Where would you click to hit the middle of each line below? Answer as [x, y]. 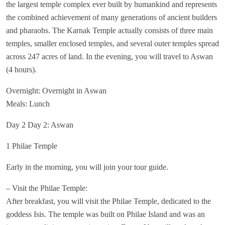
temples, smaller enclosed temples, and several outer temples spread [113, 44]
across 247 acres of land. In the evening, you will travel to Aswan [109, 57]
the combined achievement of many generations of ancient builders [111, 18]
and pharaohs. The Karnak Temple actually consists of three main [109, 31]
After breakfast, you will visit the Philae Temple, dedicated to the [108, 201]
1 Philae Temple [32, 146]
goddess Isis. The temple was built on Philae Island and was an [105, 214]
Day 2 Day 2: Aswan [40, 125]
